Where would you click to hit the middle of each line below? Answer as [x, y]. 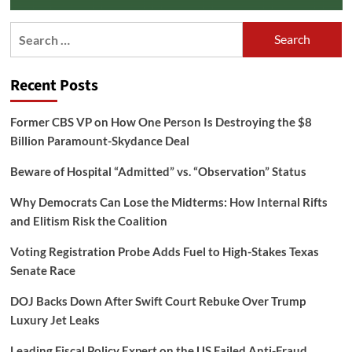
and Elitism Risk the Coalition [88, 220]
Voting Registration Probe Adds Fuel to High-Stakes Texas [164, 251]
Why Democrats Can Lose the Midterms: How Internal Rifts [169, 202]
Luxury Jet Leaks [55, 319]
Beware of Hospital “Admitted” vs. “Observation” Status [158, 171]
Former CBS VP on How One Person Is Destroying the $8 [161, 121]
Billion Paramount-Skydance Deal [99, 140]
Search [29, 31]
